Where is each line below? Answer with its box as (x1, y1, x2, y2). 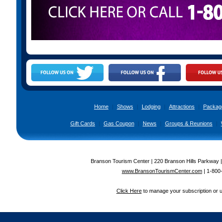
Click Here (116, 188, 142, 194)
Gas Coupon (103, 120, 134, 127)
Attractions (168, 104, 195, 110)
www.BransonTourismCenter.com (121, 168, 202, 174)
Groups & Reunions (165, 120, 213, 127)
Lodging (141, 104, 161, 110)
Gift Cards (70, 120, 95, 127)
